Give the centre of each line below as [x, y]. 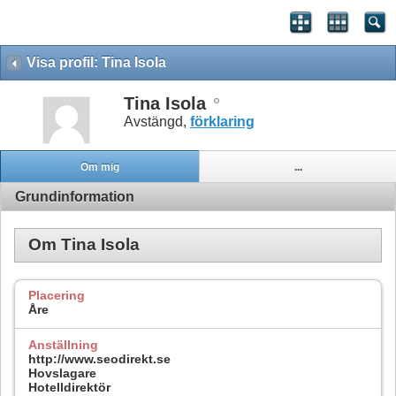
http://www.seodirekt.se [99, 358]
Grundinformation [75, 196]
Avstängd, [157, 122]
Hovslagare [62, 373]
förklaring [222, 122]
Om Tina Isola [84, 245]
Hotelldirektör [69, 387]
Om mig [99, 167]
